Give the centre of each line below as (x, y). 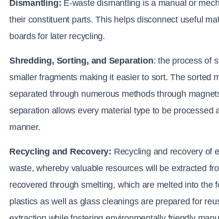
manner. (25, 127)
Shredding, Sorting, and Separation (81, 61)
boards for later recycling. (57, 36)
